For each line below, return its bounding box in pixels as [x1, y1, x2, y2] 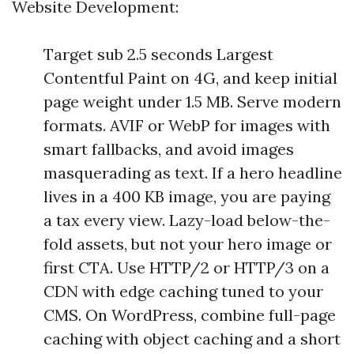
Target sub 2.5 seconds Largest [43, 44, 273, 64]
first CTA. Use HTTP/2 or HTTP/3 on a [43, 258, 330, 277]
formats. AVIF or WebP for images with [43, 115, 330, 135]
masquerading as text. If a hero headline [43, 163, 342, 183]
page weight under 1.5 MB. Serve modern [43, 92, 341, 111]
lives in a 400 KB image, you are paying [43, 186, 330, 206]
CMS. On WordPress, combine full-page [43, 305, 336, 325]
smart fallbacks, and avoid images [43, 139, 294, 159]
